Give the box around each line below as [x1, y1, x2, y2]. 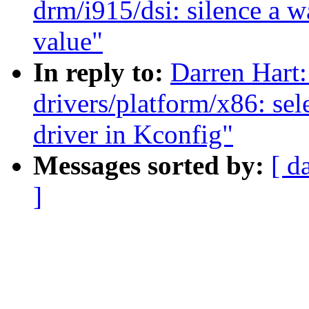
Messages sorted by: [33, 150, 271, 181]
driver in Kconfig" [33, 119, 233, 150]
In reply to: [33, 57, 170, 88]
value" [33, 26, 103, 57]
